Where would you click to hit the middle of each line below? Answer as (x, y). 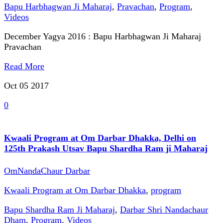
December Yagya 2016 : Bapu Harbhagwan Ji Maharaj (103, 37)
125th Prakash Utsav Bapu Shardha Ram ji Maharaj (106, 149)
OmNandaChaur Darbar (47, 171)
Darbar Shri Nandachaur (164, 210)
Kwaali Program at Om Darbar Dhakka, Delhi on (100, 138)
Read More (24, 66)
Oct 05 (17, 86)
